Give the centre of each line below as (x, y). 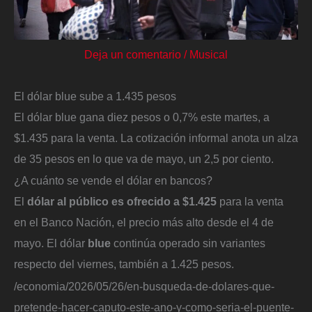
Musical (209, 54)
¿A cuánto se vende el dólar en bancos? (113, 181)
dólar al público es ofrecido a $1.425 (122, 202)
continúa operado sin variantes (188, 243)
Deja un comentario (133, 54)
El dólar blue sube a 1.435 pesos (95, 96)
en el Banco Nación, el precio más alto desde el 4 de (144, 223)
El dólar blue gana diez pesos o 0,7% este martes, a (142, 117)
